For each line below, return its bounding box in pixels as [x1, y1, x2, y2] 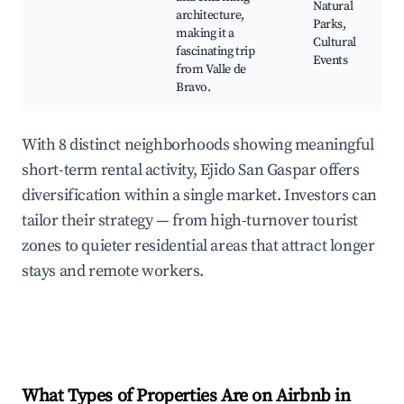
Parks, [313, 16, 346, 33]
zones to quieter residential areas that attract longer [22, 235, 375, 257]
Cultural [313, 34, 356, 51]
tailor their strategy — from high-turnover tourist [22, 210, 359, 232]
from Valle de [176, 61, 246, 78]
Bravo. [176, 79, 211, 96]
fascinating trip [176, 43, 255, 60]
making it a [176, 25, 234, 42]
